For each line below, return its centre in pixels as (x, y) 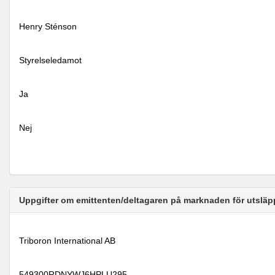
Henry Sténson (48, 26)
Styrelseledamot (50, 60)
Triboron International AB (67, 241)
